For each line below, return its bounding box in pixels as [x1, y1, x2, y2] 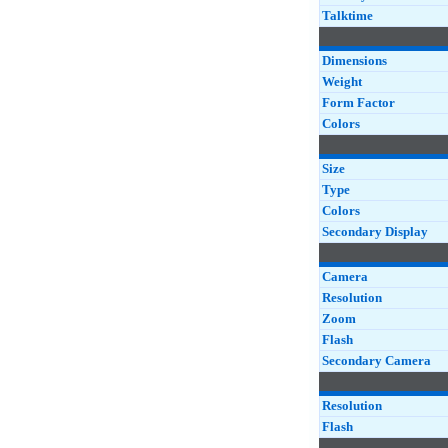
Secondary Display [322, 224, 428, 239]
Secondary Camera [322, 353, 431, 368]
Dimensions [322, 53, 387, 68]
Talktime [322, 8, 373, 23]
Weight [322, 74, 362, 89]
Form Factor [322, 95, 395, 110]
